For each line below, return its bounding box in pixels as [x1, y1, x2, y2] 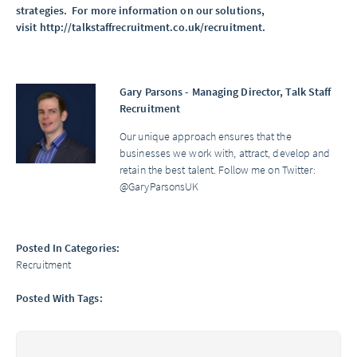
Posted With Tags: [16, 290, 103, 306]
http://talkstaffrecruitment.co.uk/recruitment [39, 19, 263, 35]
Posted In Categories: [16, 240, 120, 256]
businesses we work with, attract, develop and [120, 145, 331, 161]
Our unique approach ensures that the [120, 128, 292, 144]
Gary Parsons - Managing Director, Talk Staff [120, 84, 331, 100]
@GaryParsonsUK [120, 178, 199, 194]
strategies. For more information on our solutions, [16, 2, 265, 18]
